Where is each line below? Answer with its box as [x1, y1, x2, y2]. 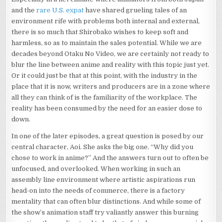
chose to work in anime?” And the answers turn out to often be [11, 154, 209, 162]
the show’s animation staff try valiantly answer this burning [11, 209, 199, 217]
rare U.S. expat [36, 6, 84, 14]
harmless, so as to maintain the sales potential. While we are [11, 39, 202, 47]
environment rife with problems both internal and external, [11, 17, 200, 25]
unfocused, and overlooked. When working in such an [11, 165, 181, 173]
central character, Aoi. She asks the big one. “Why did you [11, 143, 194, 151]
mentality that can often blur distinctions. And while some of [11, 198, 201, 206]
